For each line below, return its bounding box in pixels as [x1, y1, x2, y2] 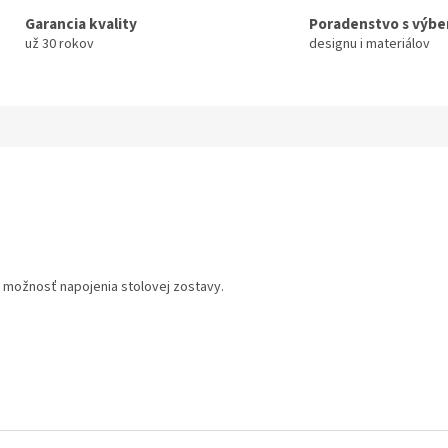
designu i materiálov [309, 33, 430, 54]
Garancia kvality [24, 12, 137, 35]
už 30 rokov [24, 33, 94, 54]
